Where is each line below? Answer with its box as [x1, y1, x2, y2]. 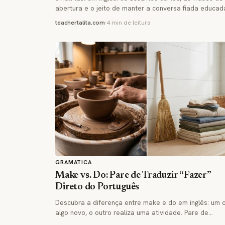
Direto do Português [55, 182, 140, 192]
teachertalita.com [55, 19, 105, 27]
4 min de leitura [106, 19, 151, 27]
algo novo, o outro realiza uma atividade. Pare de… [55, 208, 213, 217]
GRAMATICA [55, 159, 92, 166]
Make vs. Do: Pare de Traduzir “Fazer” [55, 171, 211, 181]
